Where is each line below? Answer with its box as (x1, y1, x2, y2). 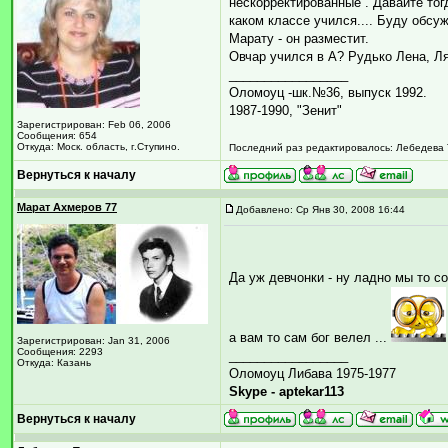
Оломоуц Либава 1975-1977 (229, 366, 396, 381)
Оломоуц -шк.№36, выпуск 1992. (229, 85, 427, 100)
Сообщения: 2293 (17, 346, 103, 357)
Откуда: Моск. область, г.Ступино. (17, 141, 180, 152)
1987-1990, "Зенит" (229, 103, 342, 118)
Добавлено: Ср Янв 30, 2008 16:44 (236, 204, 405, 215)
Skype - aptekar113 (229, 384, 344, 399)
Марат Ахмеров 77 (17, 201, 117, 213)
